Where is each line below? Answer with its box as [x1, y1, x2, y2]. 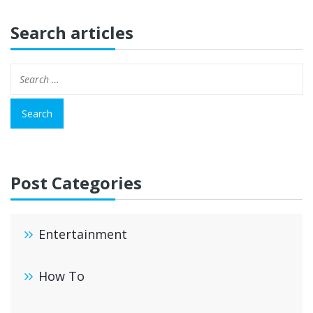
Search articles [10, 21, 133, 44]
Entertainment [38, 226, 127, 242]
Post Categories [10, 171, 142, 194]
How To [38, 268, 85, 284]
